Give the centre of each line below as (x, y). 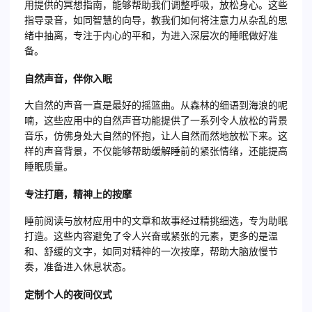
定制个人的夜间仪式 (68, 295)
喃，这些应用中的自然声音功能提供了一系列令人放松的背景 (156, 121)
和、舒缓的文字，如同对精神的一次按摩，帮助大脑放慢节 (151, 252)
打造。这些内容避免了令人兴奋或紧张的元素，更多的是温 (151, 236)
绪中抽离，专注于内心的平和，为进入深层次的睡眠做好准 (151, 36)
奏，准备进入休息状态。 (78, 267)
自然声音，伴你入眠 (68, 79)
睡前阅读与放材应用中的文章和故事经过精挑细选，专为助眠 (156, 221)
